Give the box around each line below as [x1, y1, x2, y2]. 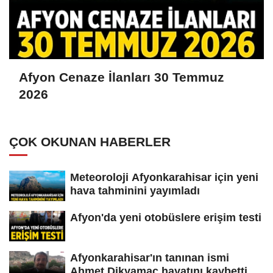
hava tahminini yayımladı [70, 185, 200, 197]
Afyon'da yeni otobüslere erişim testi [70, 211, 261, 224]
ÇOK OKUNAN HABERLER [9, 135, 171, 149]
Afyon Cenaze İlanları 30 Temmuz [19, 69, 224, 84]
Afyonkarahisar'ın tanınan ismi [70, 251, 229, 264]
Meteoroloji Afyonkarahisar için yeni [70, 171, 258, 184]
